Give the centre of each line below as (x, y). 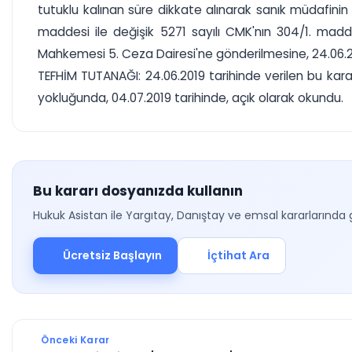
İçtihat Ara (238, 255)
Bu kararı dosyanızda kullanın (138, 191)
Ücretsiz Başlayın (112, 255)
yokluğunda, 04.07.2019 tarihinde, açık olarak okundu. (191, 98)
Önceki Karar (74, 340)
